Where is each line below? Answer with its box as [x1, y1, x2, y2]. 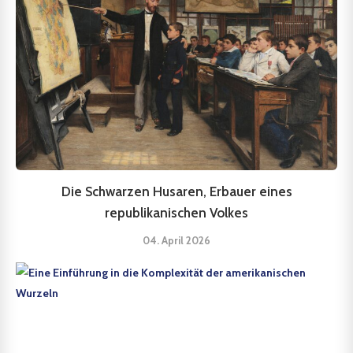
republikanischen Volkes [105, 204, 248, 221]
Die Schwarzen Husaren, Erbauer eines [61, 183, 292, 199]
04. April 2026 [143, 233, 210, 247]
